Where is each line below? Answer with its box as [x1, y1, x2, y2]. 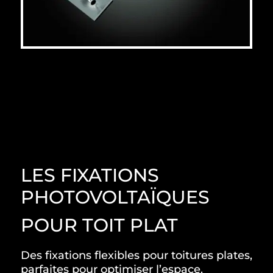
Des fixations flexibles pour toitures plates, [20, 248, 252, 262]
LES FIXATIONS [20, 163, 159, 186]
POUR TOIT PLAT [20, 213, 178, 236]
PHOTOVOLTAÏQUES [20, 185, 210, 208]
